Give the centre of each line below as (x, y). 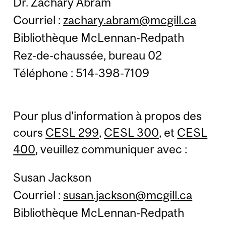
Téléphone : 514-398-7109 (81, 73)
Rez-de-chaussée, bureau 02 (88, 55)
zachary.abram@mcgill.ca (130, 20)
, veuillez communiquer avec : (111, 149)
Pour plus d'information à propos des (108, 116)
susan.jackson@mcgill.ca (128, 195)
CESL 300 (132, 132)
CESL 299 (72, 132)
